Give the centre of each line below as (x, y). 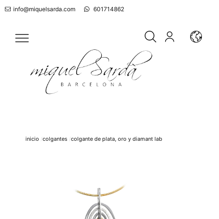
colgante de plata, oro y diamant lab (117, 139)
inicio (32, 139)
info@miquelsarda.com (44, 9)
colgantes (55, 139)
